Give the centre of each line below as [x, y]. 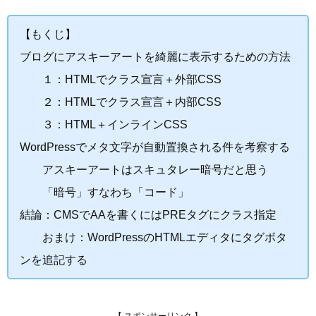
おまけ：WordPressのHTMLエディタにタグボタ [153, 237]
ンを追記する [54, 260]
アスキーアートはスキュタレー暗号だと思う [144, 169]
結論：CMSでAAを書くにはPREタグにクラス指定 [148, 214]
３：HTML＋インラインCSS [104, 124]
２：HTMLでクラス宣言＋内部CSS [121, 102]
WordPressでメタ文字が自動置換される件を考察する [155, 147]
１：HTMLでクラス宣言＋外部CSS [121, 79]
